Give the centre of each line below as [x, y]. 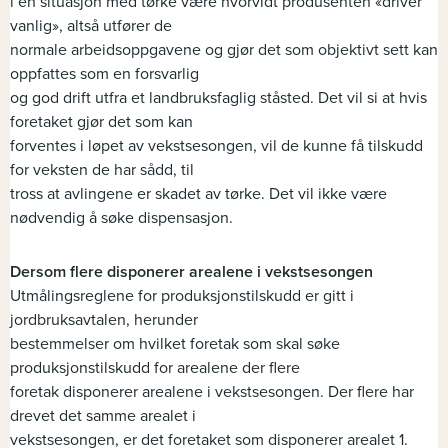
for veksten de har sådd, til [102, 170]
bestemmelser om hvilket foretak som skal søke [175, 344]
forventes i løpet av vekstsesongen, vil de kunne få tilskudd [216, 146]
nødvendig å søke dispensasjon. [121, 218]
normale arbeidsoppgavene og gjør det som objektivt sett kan [224, 50]
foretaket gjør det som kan [101, 122]
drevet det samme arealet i [103, 416]
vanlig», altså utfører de [91, 26]
